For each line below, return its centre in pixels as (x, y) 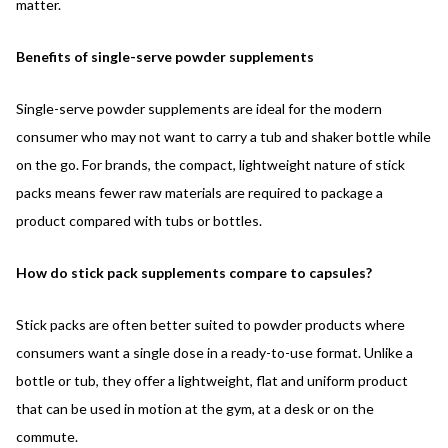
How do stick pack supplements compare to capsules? (194, 272)
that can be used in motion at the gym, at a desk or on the (195, 408)
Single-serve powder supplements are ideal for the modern (199, 108)
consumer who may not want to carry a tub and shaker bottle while (223, 136)
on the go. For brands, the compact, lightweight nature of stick (210, 164)
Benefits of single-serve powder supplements (165, 56)
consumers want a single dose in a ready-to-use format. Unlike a (214, 352)
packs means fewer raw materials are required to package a (199, 192)
